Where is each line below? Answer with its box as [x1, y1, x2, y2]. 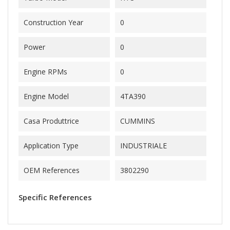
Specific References [18, 192, 92, 202]
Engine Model [24, 91, 69, 101]
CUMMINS [120, 116, 155, 126]
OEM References [24, 165, 80, 175]
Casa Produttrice [24, 116, 79, 126]
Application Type [24, 141, 79, 150]
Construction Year [24, 17, 83, 27]
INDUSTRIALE [120, 141, 167, 150]
